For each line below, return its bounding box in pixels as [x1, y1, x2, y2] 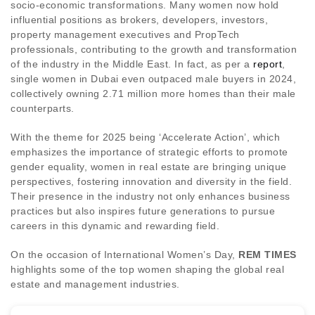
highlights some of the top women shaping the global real [11, 263, 284, 275]
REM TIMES [238, 248, 297, 260]
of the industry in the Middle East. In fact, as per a [11, 58, 253, 70]
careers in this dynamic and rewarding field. [11, 219, 219, 231]
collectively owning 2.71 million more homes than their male [11, 87, 296, 99]
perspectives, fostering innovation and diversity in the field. [11, 175, 292, 187]
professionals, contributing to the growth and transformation [11, 43, 297, 55]
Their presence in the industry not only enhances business [11, 190, 290, 202]
